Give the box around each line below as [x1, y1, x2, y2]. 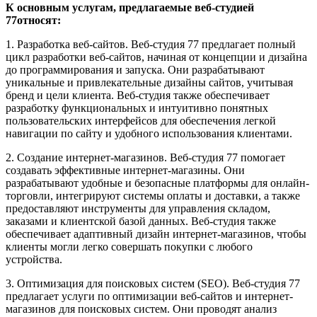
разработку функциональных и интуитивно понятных [6, 101, 268, 114]
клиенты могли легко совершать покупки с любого [6, 240, 253, 253]
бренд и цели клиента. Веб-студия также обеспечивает [6, 88, 270, 101]
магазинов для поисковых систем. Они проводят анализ [6, 302, 277, 315]
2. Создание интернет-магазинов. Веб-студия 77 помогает [6, 151, 285, 163]
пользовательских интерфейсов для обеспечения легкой [6, 114, 276, 127]
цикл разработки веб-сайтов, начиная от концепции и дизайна [6, 50, 307, 63]
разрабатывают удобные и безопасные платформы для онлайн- [6, 176, 309, 189]
